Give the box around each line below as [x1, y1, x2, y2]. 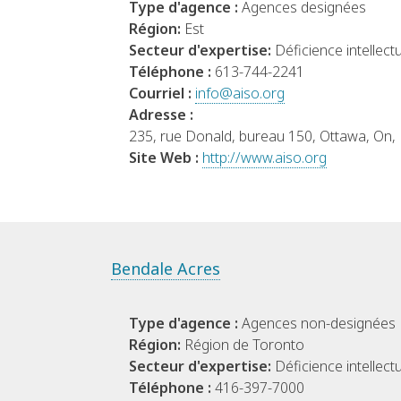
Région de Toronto [184, 335, 304, 355]
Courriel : [129, 83, 195, 104]
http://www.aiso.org [202, 148, 327, 168]
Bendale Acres [111, 258, 220, 280]
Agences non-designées [242, 313, 396, 334]
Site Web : [129, 148, 202, 168]
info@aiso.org [195, 83, 285, 104]
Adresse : [129, 105, 193, 125]
